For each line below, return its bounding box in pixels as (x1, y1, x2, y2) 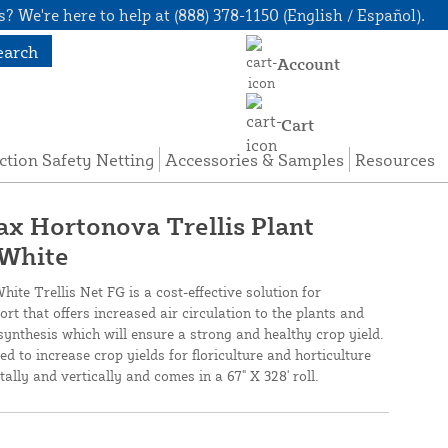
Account (277, 54, 341, 74)
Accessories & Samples (165, 148, 345, 170)
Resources (355, 148, 436, 170)
